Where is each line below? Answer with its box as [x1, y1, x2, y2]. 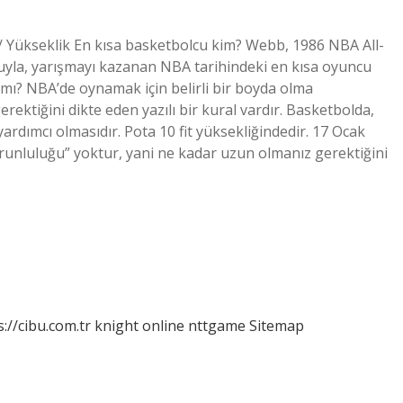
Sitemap [249, 316, 304, 336]
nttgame [188, 316, 246, 336]
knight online [94, 316, 184, 336]
